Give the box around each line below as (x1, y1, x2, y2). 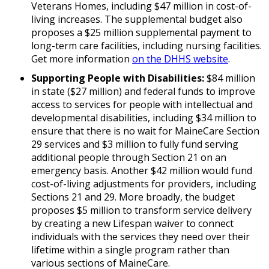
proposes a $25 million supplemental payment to (31, 26, 252, 39)
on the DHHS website (132, 52, 228, 65)
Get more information (31, 52, 132, 65)
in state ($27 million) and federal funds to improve (31, 85, 255, 98)
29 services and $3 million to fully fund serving (31, 138, 238, 151)
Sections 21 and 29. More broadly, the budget (31, 190, 235, 204)
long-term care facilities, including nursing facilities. (31, 39, 262, 52)
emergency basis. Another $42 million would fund (31, 164, 252, 177)
